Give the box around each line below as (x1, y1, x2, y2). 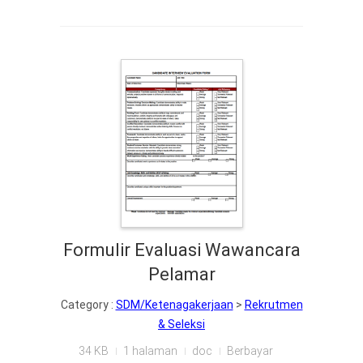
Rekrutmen (244, 297, 303, 311)
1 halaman (122, 344, 177, 357)
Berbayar (226, 344, 273, 357)
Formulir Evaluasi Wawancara (62, 239, 301, 260)
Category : (60, 297, 116, 311)
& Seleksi (158, 317, 205, 331)
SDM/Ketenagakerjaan (115, 297, 233, 311)
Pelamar (147, 263, 216, 284)
